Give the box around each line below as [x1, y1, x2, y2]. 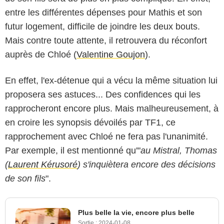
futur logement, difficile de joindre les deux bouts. [5, 21, 200, 31]
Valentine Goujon [76, 49, 145, 59]
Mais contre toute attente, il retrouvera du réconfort [5, 35, 207, 45]
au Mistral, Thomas [140, 145, 217, 155]
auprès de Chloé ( [5, 49, 76, 59]
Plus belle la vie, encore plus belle [78, 208, 194, 216]
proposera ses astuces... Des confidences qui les [5, 89, 200, 99]
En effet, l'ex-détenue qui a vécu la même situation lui [5, 75, 217, 85]
